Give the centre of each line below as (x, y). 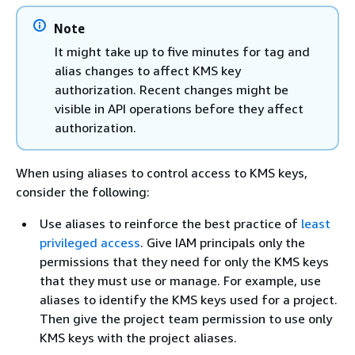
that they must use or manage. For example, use (180, 281)
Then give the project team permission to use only (186, 319)
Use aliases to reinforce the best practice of (170, 223)
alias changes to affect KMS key (148, 71)
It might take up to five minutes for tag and (182, 52)
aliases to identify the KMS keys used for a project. (189, 300)
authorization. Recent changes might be (172, 90)
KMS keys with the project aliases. (138, 338)
